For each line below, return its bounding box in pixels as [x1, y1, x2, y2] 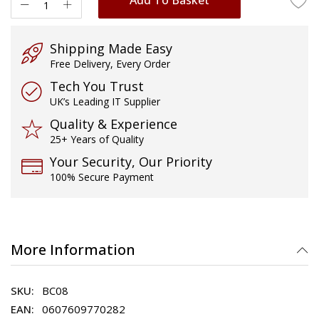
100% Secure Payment [50, 169, 154, 184]
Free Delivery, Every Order [50, 56, 170, 70]
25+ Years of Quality [50, 132, 144, 146]
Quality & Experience [50, 115, 177, 132]
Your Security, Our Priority [50, 152, 212, 170]
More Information [11, 239, 135, 259]
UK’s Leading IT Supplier [50, 94, 160, 108]
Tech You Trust [50, 77, 144, 95]
